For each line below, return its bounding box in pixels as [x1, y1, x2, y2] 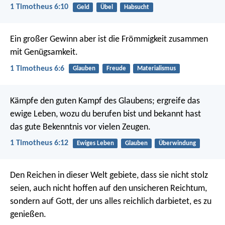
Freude [106, 65, 126, 72]
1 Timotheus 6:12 [10, 139, 68, 147]
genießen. [10, 210, 46, 220]
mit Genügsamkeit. [10, 48, 78, 58]
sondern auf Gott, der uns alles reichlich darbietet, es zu [10, 197, 211, 207]
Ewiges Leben [76, 140, 114, 147]
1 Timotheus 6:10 [10, 3, 68, 12]
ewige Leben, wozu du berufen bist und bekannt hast [10, 109, 201, 119]
